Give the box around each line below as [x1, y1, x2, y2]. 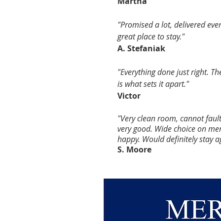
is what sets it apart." [117, 78, 189, 89]
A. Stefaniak [117, 43, 165, 54]
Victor [117, 90, 141, 101]
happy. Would [117, 134, 166, 145]
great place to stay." [117, 31, 184, 42]
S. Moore [117, 144, 151, 155]
